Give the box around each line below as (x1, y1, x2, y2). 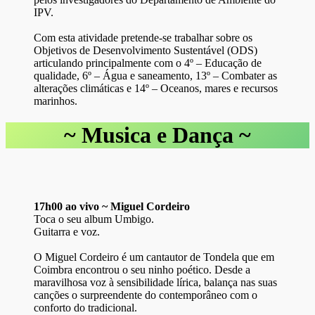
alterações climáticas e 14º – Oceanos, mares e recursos (34, 82, 278, 94)
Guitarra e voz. (34, 225, 100, 238)
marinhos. (34, 94, 77, 107)
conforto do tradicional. (34, 301, 137, 314)
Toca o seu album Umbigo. (34, 212, 154, 225)
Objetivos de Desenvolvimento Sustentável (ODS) (34, 44, 257, 56)
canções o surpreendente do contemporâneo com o (34, 288, 257, 301)
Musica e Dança (82, 122, 239, 148)
